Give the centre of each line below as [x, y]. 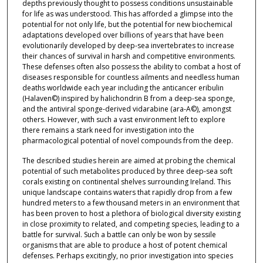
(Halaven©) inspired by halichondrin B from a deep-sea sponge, [128, 99]
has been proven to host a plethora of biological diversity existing [131, 213]
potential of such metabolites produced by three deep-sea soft [127, 171]
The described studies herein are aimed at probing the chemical [129, 160]
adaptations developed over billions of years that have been [123, 35]
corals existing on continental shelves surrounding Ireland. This [126, 181]
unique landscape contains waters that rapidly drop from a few [127, 192]
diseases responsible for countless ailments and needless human [131, 77]
